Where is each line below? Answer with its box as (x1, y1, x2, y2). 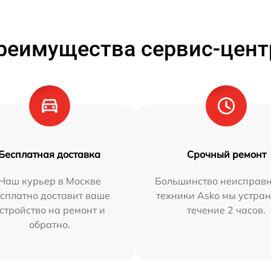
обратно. (28, 218, 70, 231)
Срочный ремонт (186, 148, 266, 161)
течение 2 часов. (187, 204, 266, 217)
